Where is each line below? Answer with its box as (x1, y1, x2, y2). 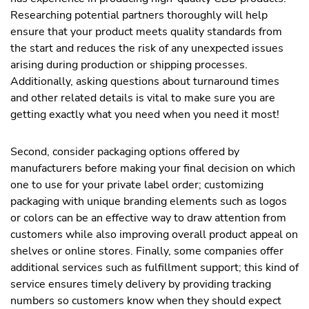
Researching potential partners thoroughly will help (10, 8, 268, 23)
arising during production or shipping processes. (10, 57, 248, 72)
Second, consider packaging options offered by (10, 144, 239, 159)
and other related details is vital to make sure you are (10, 90, 275, 106)
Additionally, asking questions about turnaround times (10, 74, 279, 89)
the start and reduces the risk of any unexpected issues (10, 41, 283, 56)
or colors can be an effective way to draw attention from (10, 210, 286, 226)
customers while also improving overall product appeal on (10, 227, 298, 242)
